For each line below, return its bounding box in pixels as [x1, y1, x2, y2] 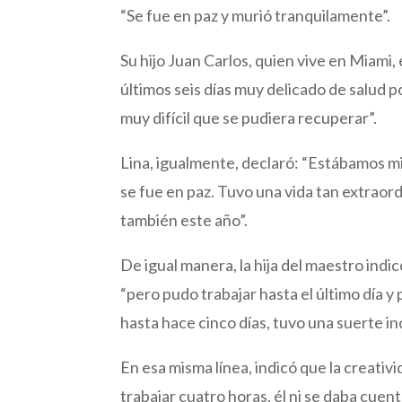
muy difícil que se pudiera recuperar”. [120, 108, 378, 128]
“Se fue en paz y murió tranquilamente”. [120, 5, 394, 26]
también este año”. [120, 210, 249, 231]
